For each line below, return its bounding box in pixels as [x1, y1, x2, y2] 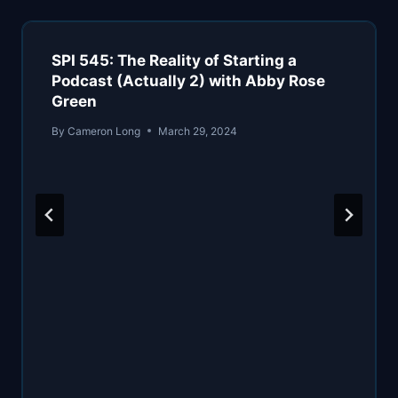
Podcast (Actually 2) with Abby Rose [52, 71, 325, 90]
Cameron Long [68, 123, 141, 138]
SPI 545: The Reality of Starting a [52, 51, 297, 69]
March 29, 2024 [158, 123, 238, 138]
